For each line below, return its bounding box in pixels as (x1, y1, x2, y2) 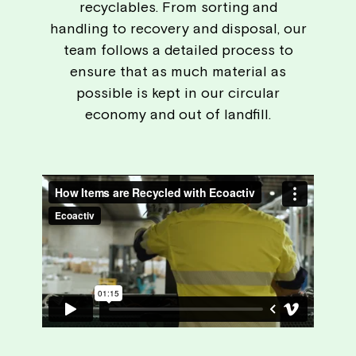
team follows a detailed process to (63, 41, 293, 59)
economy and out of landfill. (85, 106, 271, 123)
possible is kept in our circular (76, 84, 280, 102)
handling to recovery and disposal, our (49, 20, 307, 37)
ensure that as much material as (70, 63, 286, 80)
